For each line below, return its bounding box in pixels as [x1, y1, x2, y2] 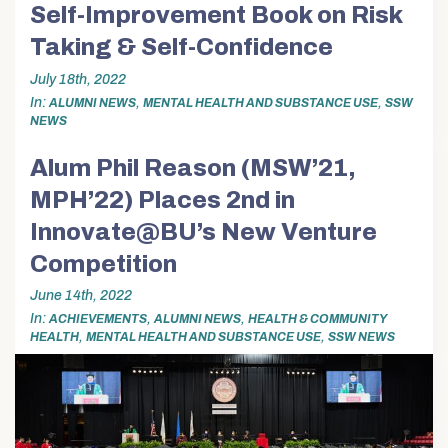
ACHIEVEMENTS [49, 312, 147, 327]
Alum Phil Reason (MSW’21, [30, 155, 356, 182]
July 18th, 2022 [30, 71, 126, 87]
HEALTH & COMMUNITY [248, 312, 386, 327]
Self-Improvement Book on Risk [30, 2, 402, 29]
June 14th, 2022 [30, 288, 132, 304]
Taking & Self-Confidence [30, 34, 333, 61]
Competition [30, 251, 177, 278]
